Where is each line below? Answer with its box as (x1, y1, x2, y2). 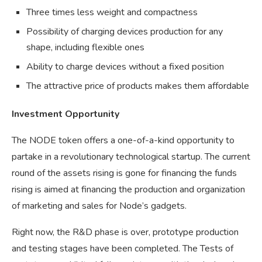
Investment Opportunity (12, 108, 119, 121)
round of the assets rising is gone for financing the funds (12, 167, 237, 180)
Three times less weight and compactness (26, 6, 198, 19)
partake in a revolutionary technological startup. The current (12, 150, 250, 164)
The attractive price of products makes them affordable (26, 80, 249, 93)
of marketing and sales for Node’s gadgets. (12, 199, 187, 213)
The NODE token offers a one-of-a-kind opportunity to (12, 134, 235, 147)
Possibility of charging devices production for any (26, 25, 223, 39)
